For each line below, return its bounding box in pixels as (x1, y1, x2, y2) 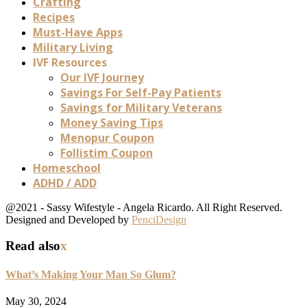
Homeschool (33, 160, 101, 175)
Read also (5, 238, 60, 254)
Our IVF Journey (60, 69, 144, 85)
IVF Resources (33, 54, 107, 70)
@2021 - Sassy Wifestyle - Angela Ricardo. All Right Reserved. (5, 201, 282, 213)
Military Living (33, 39, 113, 55)
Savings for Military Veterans (60, 99, 222, 115)
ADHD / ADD (33, 175, 97, 191)
